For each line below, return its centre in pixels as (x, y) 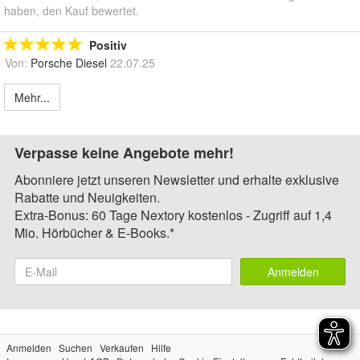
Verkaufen (122, 348)
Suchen (76, 348)
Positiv (108, 45)
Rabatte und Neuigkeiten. (87, 198)
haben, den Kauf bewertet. (72, 11)
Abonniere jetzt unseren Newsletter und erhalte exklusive (177, 180)
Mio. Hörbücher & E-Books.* (94, 233)
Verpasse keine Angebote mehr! (124, 153)
